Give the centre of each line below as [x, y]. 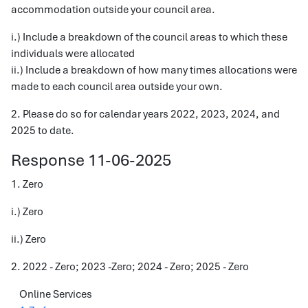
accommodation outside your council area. [116, 10]
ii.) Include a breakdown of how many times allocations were [154, 70]
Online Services [56, 294]
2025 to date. [43, 131]
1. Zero [27, 184]
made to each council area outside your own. [117, 87]
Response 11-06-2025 [91, 160]
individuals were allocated [73, 54]
